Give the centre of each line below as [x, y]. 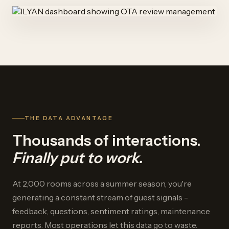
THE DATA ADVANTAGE [69, 118]
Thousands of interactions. [107, 141]
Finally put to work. [77, 158]
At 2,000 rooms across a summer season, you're [102, 184]
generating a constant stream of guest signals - [100, 198]
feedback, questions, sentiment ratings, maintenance [111, 211]
